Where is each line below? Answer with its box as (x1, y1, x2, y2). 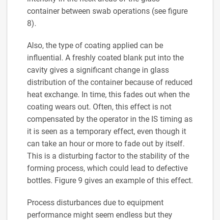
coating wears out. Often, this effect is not (27, 102, 171, 111)
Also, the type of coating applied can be (27, 40, 163, 50)
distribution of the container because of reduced (27, 77, 192, 87)
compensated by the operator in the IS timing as (27, 114, 192, 124)
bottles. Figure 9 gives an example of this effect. (27, 175, 193, 185)
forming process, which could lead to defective (27, 163, 188, 173)
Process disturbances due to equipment (27, 197, 164, 207)
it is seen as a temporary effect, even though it (27, 126, 186, 136)
